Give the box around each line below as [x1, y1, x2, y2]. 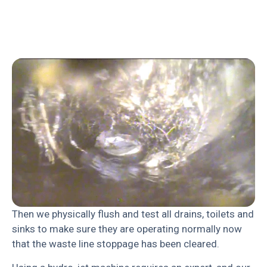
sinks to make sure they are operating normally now [12, 223, 242, 235]
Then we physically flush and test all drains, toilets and [12, 208, 254, 221]
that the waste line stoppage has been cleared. [12, 238, 219, 250]
